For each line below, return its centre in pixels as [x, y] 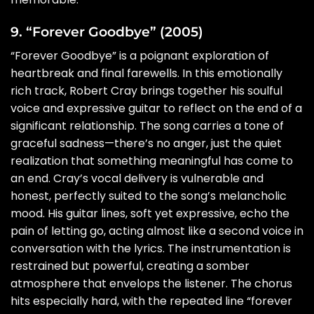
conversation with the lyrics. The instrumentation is [151, 248]
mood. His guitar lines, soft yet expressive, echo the [150, 213]
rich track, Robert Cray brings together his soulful [146, 90]
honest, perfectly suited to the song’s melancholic [149, 196]
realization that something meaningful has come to [152, 161]
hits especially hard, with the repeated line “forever [151, 301]
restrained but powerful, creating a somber [130, 266]
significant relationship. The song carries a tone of [147, 125]
